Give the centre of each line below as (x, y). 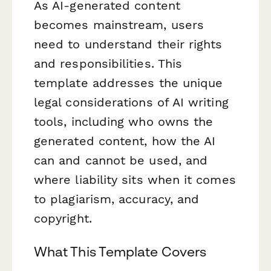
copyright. (63, 218)
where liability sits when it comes (135, 179)
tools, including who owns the (124, 121)
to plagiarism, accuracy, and (117, 199)
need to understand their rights (128, 44)
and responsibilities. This (108, 63)
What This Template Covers (120, 251)
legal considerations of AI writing (131, 102)
